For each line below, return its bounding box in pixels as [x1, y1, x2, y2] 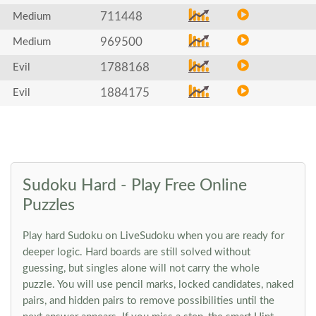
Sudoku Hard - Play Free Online [23, 177, 247, 193]
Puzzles [23, 197, 75, 213]
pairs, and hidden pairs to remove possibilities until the [23, 296, 274, 306]
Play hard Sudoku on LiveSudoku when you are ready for [23, 231, 284, 241]
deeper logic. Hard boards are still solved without [23, 247, 250, 257]
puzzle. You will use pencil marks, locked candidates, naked [23, 279, 293, 290]
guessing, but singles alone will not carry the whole [23, 263, 260, 274]
